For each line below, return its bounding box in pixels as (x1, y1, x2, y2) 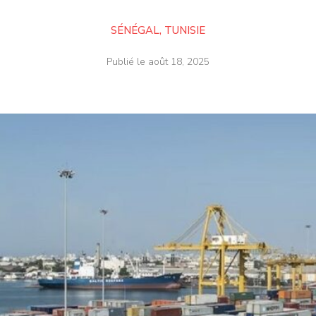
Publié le (107, 55, 148, 69)
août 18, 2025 (148, 55, 209, 69)
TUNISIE (164, 23, 205, 38)
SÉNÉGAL (111, 23, 159, 38)
